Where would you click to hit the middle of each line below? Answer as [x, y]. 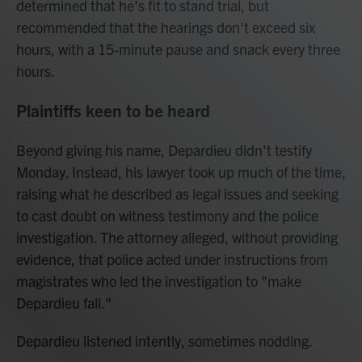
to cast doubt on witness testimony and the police [167, 215]
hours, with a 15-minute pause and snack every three [178, 49]
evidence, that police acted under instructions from [172, 259]
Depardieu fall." [64, 303]
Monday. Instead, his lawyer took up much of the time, [181, 172]
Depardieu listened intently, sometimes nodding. [164, 341]
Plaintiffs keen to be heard [113, 110]
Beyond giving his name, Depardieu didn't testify [164, 150]
